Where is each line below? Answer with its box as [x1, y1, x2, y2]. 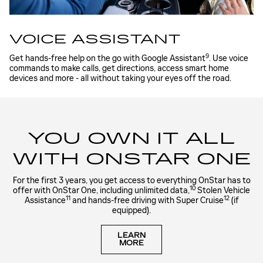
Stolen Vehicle [195, 186, 250, 196]
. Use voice [209, 53, 248, 63]
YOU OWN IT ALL [27, 128, 236, 149]
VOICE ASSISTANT [9, 32, 181, 48]
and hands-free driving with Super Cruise [70, 195, 224, 206]
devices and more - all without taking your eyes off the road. [9, 73, 231, 83]
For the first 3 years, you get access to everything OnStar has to [12, 176, 251, 186]
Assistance [24, 195, 66, 206]
